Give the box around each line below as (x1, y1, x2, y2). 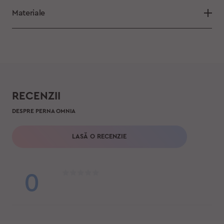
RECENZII (11, 90, 60, 101)
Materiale (11, 8, 45, 17)
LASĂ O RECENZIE (72, 133, 127, 140)
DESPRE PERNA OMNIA (11, 107, 75, 114)
